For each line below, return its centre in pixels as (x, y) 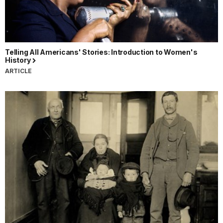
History (18, 60)
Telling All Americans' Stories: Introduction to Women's (101, 52)
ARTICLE (18, 71)
